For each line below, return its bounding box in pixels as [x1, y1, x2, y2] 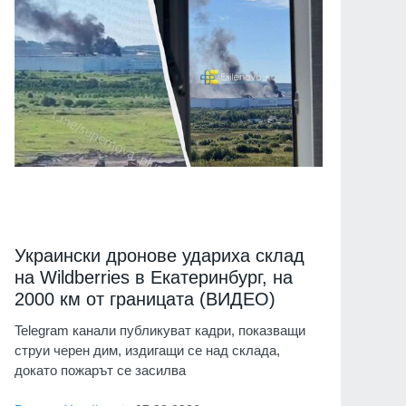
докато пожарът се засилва [14, 362, 186, 379]
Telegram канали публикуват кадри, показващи [14, 323, 305, 339]
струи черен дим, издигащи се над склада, [14, 343, 280, 359]
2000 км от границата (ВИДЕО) [14, 289, 275, 310]
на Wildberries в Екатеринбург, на [14, 267, 293, 288]
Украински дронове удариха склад [14, 246, 304, 266]
